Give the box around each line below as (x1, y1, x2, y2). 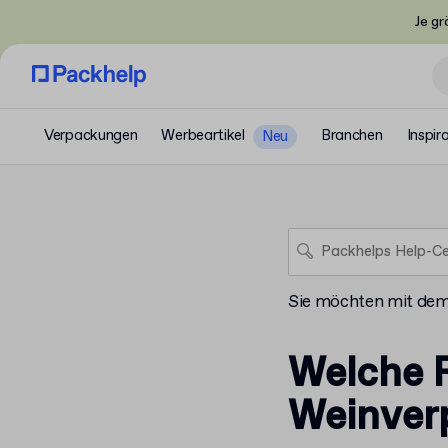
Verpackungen (44, 126, 138, 146)
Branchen (320, 126, 383, 146)
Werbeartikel (161, 126, 245, 146)
